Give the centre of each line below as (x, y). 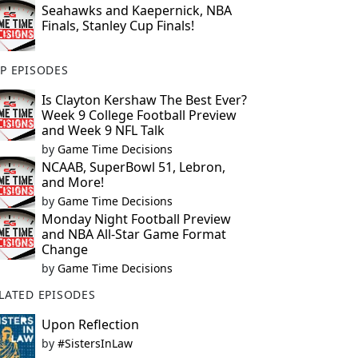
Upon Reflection (90, 324)
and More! (72, 182)
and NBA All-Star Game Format (133, 234)
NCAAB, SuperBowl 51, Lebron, (133, 167)
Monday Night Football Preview (136, 219)
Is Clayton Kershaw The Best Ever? (144, 100)
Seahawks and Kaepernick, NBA (136, 10)
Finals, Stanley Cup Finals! (117, 26)
